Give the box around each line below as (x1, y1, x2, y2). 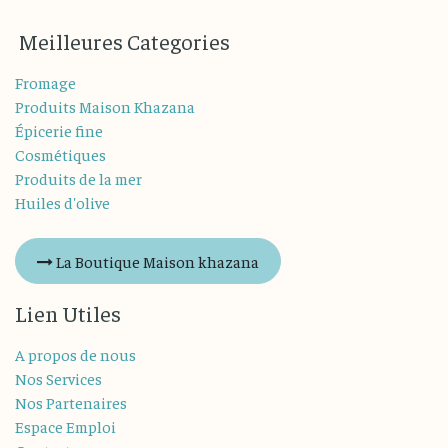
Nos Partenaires (15, 392, 127, 413)
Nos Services (15, 368, 102, 389)
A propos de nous (15, 344, 136, 365)
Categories (123, 27, 230, 56)
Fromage (15, 72, 76, 93)
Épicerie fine (15, 120, 103, 141)
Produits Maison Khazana (15, 96, 195, 117)
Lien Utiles (15, 299, 121, 328)
